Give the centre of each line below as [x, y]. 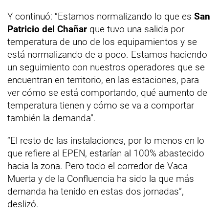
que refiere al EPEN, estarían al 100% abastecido [106, 153]
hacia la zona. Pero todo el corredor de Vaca [98, 166]
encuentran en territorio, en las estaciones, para [103, 80]
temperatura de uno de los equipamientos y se [102, 42]
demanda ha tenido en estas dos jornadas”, [96, 191]
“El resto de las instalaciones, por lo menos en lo [106, 141]
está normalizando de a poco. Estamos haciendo [107, 55]
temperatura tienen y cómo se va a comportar [101, 105]
